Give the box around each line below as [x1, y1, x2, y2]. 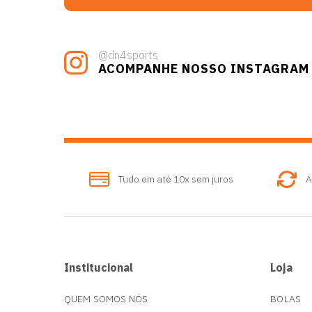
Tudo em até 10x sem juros [118, 173, 234, 185]
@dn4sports [98, 48, 158, 62]
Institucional [64, 260, 133, 274]
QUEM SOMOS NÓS [64, 292, 148, 305]
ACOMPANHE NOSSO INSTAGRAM [98, 61, 309, 77]
